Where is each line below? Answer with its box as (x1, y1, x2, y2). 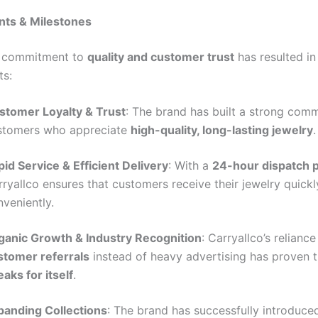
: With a (168, 158, 212, 173)
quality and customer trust (87, 49, 234, 64)
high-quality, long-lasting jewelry (131, 123, 313, 138)
